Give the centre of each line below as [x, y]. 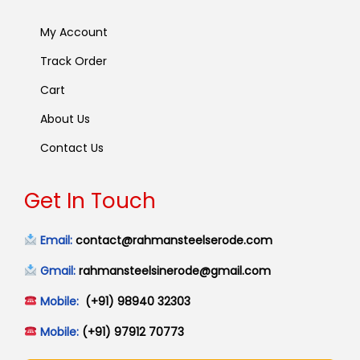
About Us [65, 119]
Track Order [74, 61]
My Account [74, 32]
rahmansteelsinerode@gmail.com [174, 270]
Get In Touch [90, 200]
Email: [54, 240]
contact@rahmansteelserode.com [174, 240]
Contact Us [72, 147]
